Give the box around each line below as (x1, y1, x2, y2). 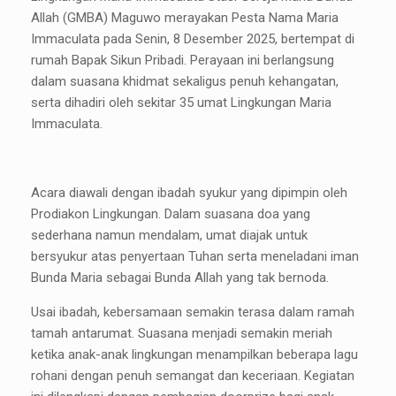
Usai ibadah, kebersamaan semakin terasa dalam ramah (31, 304, 354, 321)
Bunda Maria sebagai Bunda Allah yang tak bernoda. (31, 270, 329, 286)
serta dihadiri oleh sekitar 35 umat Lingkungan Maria (31, 95, 331, 111)
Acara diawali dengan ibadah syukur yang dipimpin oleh (31, 185, 347, 202)
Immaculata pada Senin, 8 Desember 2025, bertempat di (31, 31, 354, 48)
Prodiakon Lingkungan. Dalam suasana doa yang (31, 206, 310, 223)
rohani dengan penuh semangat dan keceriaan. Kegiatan (31, 368, 354, 385)
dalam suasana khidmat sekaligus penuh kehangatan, (31, 73, 339, 90)
